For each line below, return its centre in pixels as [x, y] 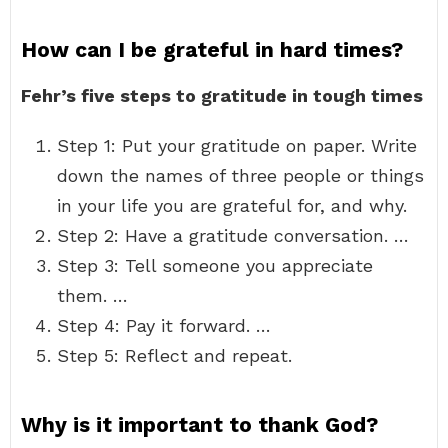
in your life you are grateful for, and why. [232, 205]
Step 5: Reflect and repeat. [174, 355]
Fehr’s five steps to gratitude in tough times [222, 95]
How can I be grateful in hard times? [212, 49]
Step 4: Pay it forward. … [164, 325]
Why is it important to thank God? [199, 424]
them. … [92, 295]
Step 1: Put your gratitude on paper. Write [237, 145]
